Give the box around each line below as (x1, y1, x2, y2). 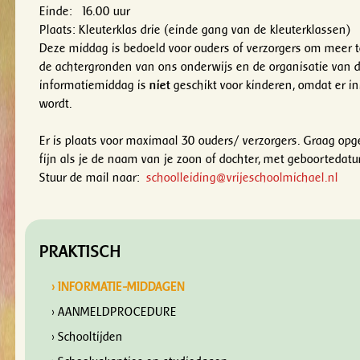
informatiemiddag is (39, 78, 150, 92)
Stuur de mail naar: (39, 170, 141, 185)
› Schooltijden (51, 329, 124, 344)
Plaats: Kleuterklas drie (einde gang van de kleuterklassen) (39, 22, 352, 37)
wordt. (39, 96, 73, 111)
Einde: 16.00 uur (39, 4, 131, 18)
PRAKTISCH (39, 242, 122, 261)
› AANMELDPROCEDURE (51, 305, 178, 319)
